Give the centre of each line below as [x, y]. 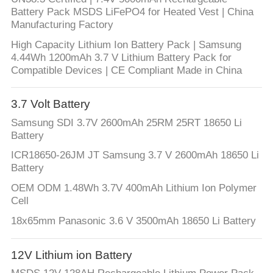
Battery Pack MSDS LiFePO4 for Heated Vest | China [132, 12]
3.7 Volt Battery [50, 104]
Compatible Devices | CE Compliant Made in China [126, 70]
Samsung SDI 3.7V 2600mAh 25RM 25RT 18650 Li [126, 122]
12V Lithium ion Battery [71, 255]
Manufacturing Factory [62, 24]
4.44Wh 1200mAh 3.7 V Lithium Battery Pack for [121, 57]
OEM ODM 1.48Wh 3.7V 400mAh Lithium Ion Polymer [133, 188]
